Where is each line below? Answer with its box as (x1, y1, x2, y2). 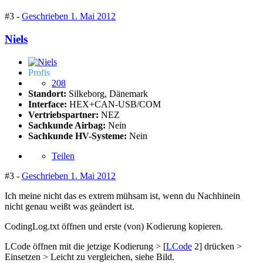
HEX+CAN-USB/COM (69, 99, 161, 109)
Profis (28, 67, 50, 77)
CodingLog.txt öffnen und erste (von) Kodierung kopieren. (5, 221, 223, 231)
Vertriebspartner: (28, 109, 101, 120)
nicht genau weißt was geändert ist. (5, 201, 134, 211)
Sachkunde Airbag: (28, 120, 106, 130)
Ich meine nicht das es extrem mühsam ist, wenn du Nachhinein (5, 190, 240, 201)
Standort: (28, 88, 69, 99)
